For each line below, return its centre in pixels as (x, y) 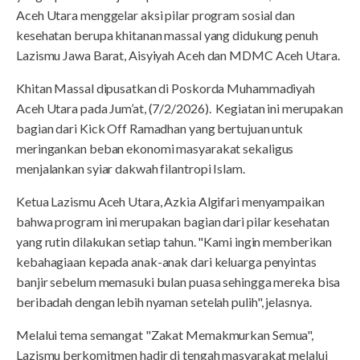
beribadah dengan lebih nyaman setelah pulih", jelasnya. (164, 302)
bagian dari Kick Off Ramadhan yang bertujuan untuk (160, 129)
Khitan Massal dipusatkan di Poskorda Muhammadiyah (166, 88)
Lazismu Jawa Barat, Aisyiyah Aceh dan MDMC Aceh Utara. (178, 55)
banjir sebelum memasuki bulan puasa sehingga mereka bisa (178, 282)
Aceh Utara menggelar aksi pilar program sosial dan (155, 15)
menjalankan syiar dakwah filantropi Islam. (131, 169)
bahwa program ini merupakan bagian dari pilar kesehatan (173, 222)
